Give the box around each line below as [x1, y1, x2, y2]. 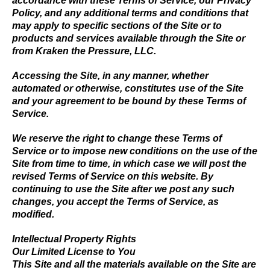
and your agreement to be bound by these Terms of [12, 96, 246, 106]
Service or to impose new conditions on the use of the [12, 146, 257, 156]
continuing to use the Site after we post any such [12, 184, 234, 194]
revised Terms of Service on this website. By [12, 171, 213, 181]
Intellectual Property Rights [12, 234, 136, 244]
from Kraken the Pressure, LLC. [12, 46, 156, 56]
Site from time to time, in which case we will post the [12, 159, 246, 169]
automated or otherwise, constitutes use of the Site [12, 83, 243, 93]
